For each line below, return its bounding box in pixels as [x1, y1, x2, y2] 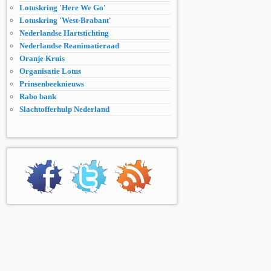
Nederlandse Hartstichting [19, 28, 109, 38]
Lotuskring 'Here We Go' [19, 3, 106, 13]
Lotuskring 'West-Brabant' [19, 16, 111, 25]
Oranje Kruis [19, 54, 65, 64]
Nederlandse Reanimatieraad [19, 41, 119, 51]
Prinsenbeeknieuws [19, 79, 84, 89]
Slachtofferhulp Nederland [19, 105, 109, 114]
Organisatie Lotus [19, 67, 81, 76]
